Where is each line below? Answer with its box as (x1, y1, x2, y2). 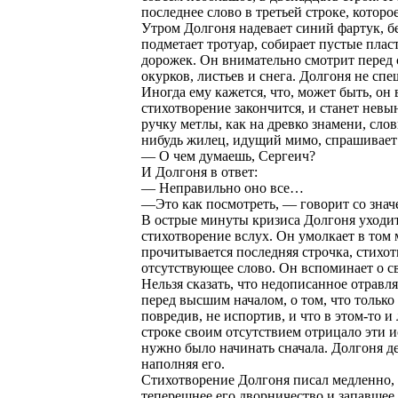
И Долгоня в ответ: (141, 164, 258, 179)
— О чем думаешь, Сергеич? (141, 148, 315, 163)
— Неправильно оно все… (141, 180, 304, 195)
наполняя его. (141, 356, 225, 371)
